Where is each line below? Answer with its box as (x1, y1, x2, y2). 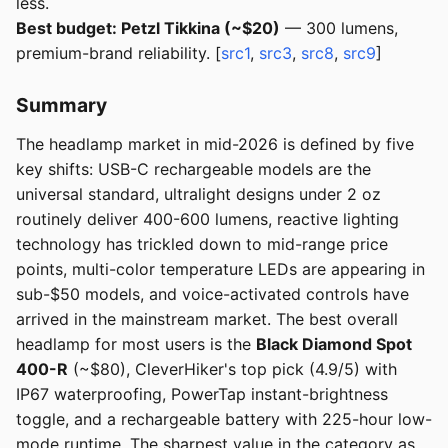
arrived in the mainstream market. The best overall (16, 309, 398, 330)
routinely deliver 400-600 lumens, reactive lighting (16, 209, 399, 230)
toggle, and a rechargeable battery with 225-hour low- (16, 409, 432, 430)
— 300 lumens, (280, 18, 398, 39)
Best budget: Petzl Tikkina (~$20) (16, 18, 280, 39)
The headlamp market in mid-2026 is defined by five (16, 134, 414, 155)
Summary (16, 93, 107, 118)
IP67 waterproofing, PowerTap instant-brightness (16, 384, 388, 405)
